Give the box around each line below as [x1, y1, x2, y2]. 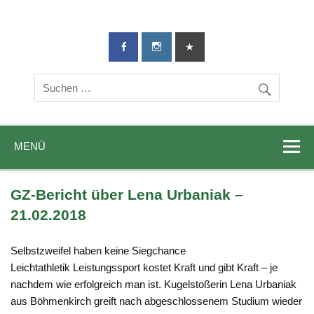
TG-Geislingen [164, 20, 307, 44]
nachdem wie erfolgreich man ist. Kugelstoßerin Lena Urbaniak [11, 278, 297, 291]
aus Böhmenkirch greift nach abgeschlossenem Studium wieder [11, 295, 303, 308]
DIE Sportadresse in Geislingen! [21, 27, 168, 39]
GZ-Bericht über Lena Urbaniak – [11, 186, 244, 204]
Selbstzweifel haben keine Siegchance [11, 245, 186, 257]
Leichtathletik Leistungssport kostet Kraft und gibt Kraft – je [11, 261, 278, 274]
